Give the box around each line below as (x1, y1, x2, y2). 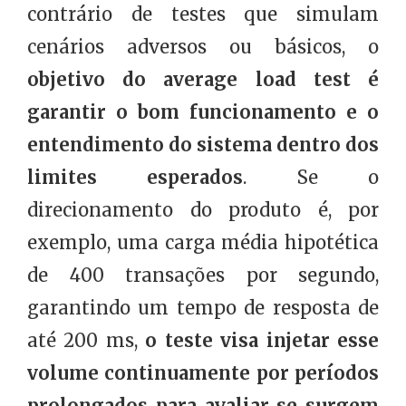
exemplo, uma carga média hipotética (27, 230, 379, 254)
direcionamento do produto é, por (27, 198, 379, 221)
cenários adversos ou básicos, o (27, 34, 379, 58)
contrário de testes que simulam (27, 2, 379, 25)
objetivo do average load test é (27, 67, 379, 91)
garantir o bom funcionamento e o (27, 100, 379, 123)
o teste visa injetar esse (145, 328, 380, 352)
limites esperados (27, 165, 244, 188)
